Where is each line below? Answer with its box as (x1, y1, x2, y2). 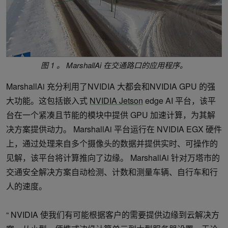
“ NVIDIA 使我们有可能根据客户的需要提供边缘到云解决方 (6, 209, 219, 221)
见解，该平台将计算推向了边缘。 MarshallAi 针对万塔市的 (6, 152, 220, 164)
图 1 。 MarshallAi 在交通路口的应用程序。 (41, 60, 187, 71)
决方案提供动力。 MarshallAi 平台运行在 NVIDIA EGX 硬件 (6, 123, 222, 135)
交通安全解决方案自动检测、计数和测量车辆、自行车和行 (6, 166, 218, 178)
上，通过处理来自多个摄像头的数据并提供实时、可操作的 (6, 137, 218, 150)
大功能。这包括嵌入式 (6, 95, 90, 107)
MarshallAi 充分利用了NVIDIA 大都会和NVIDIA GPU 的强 (6, 80, 215, 93)
